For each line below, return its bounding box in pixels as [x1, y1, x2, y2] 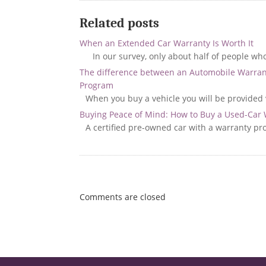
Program [80, 80, 114, 91]
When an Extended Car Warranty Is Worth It [80, 37, 254, 49]
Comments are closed [80, 191, 166, 202]
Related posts [80, 15, 160, 31]
